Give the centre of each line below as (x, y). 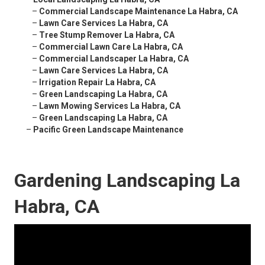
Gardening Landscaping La (127, 181)
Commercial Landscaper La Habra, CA (114, 59)
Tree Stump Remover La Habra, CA (107, 35)
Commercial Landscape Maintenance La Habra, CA (138, 12)
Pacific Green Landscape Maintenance (108, 130)
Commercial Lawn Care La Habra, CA (111, 47)
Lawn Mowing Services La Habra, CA (110, 106)
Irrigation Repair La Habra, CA (97, 83)
